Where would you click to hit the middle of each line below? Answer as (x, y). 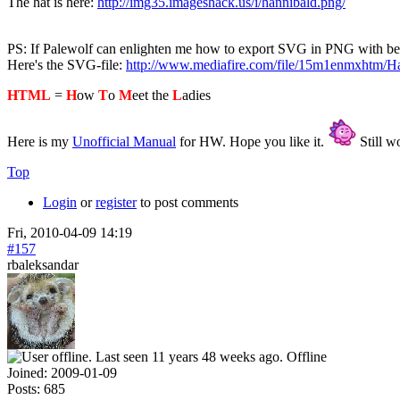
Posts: (24, 388)
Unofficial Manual (124, 141)
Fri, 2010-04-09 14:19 (70, 232)
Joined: (27, 372)
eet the (152, 95)
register (116, 202)
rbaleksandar (43, 264)
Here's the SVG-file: (67, 64)
